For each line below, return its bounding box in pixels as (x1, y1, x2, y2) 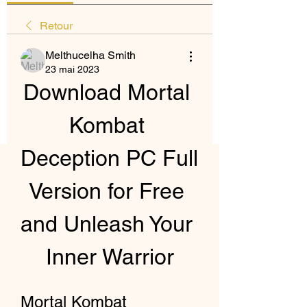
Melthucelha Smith (45, 49, 136, 62)
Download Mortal (23, 79, 190, 105)
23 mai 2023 (45, 64, 99, 75)
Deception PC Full (21, 145, 198, 171)
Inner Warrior (45, 244, 174, 269)
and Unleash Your (21, 211, 193, 236)
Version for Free (29, 178, 184, 204)
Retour (40, 19, 73, 32)
